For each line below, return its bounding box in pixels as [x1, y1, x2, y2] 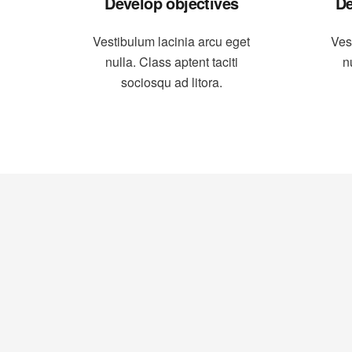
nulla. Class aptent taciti [104, 53, 238, 71]
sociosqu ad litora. [120, 73, 222, 91]
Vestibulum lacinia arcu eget [93, 32, 251, 50]
